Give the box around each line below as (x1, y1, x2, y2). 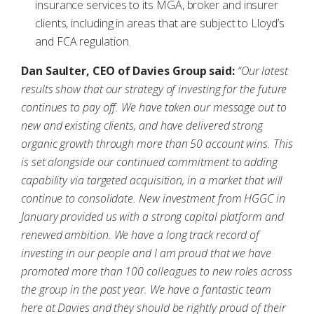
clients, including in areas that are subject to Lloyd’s (35, 15, 285, 31)
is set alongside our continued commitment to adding (21, 154, 278, 170)
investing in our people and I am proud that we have (21, 245, 271, 261)
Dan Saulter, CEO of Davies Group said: (21, 63, 235, 78)
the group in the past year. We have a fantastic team (21, 282, 271, 297)
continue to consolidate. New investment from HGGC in (21, 191, 285, 206)
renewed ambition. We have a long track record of (21, 227, 260, 243)
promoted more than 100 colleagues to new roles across (21, 264, 292, 279)
